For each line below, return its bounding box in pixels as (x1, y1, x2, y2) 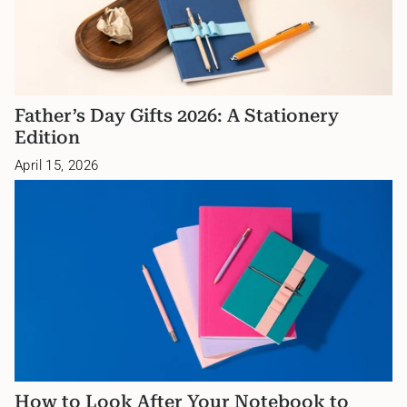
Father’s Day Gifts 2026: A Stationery (15, 104, 339, 126)
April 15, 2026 (15, 156, 99, 174)
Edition (15, 125, 80, 148)
